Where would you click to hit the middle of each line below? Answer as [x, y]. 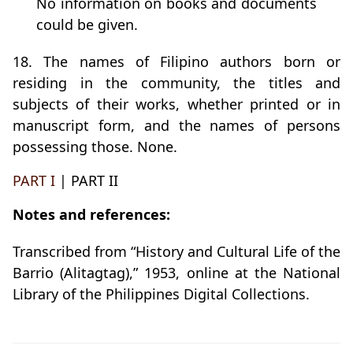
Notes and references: [91, 215]
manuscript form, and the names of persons [176, 126]
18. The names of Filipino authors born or [176, 62]
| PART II [87, 181]
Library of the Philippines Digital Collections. [161, 294]
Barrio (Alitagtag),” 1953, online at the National [176, 273]
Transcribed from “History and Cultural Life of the [176, 252]
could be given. [87, 25]
